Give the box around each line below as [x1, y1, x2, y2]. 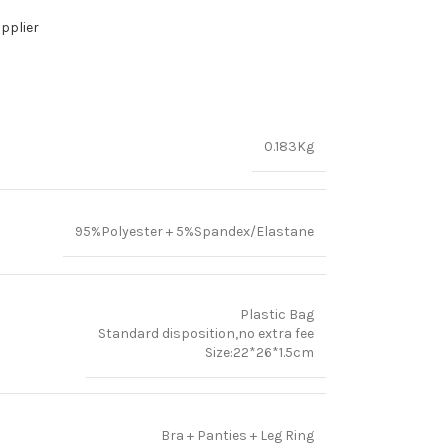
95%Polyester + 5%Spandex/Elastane [75, 223, 314, 240]
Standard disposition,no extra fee [98, 325, 314, 342]
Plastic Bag [240, 306, 314, 323]
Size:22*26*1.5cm [205, 344, 314, 361]
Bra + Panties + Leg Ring [161, 427, 314, 444]
